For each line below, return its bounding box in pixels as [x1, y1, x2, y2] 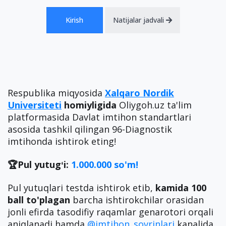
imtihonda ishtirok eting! [8, 135, 116, 147]
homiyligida [64, 99, 117, 111]
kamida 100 [155, 182, 206, 194]
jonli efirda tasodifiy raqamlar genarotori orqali [8, 206, 213, 218]
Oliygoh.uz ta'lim [117, 99, 192, 111]
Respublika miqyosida [8, 87, 105, 99]
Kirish [66, 15, 83, 25]
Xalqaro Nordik [105, 87, 174, 99]
